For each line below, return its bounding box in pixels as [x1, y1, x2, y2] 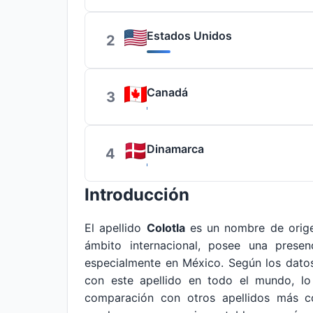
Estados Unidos [147, 29, 232, 43]
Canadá [147, 85, 188, 99]
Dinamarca [147, 142, 204, 156]
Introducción [85, 184, 189, 205]
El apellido [85, 221, 147, 235]
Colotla [146, 221, 185, 235]
